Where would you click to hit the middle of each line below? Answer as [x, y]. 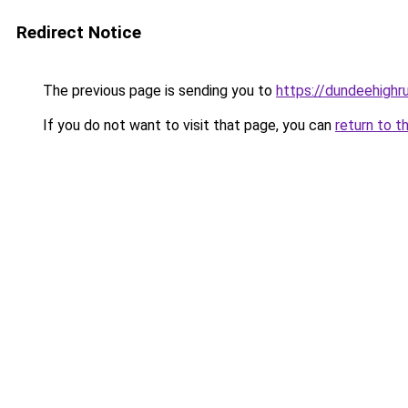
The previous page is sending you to [158, 91]
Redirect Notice [79, 32]
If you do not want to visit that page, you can [187, 125]
